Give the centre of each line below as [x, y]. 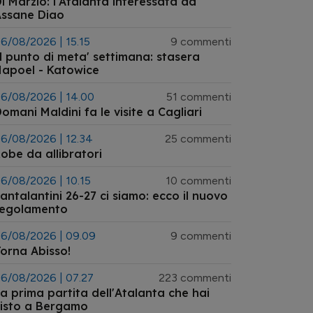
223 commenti [195, 278]
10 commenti [198, 181]
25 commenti [198, 139]
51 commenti [199, 97]
